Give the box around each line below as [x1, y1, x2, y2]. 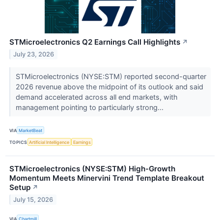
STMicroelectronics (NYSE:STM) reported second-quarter [15, 72, 206, 81]
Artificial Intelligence [29, 139, 70, 145]
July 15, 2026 [13, 196, 54, 204]
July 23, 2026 [13, 50, 55, 58]
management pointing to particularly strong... [15, 103, 165, 111]
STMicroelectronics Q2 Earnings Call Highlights [9, 37, 180, 47]
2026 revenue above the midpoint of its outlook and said [15, 82, 203, 91]
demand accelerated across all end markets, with [15, 92, 178, 101]
